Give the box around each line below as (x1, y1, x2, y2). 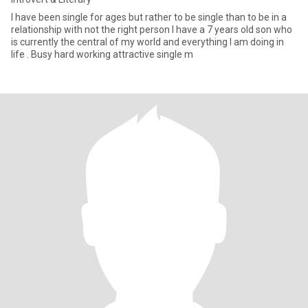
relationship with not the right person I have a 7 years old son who (11, 24, 172, 35)
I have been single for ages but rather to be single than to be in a (11, 12, 287, 23)
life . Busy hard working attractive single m (31, 49, 193, 60)
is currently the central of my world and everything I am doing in (11, 36, 284, 47)
